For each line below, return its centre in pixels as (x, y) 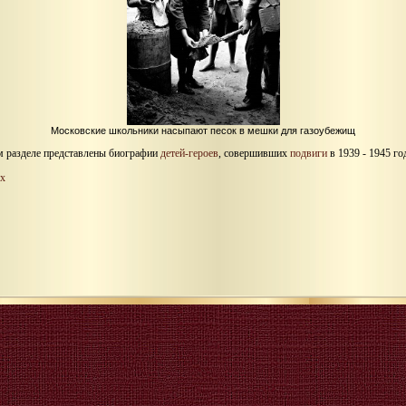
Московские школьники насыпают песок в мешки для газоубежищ (203, 130)
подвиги (309, 153)
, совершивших (254, 153)
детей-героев (189, 153)
